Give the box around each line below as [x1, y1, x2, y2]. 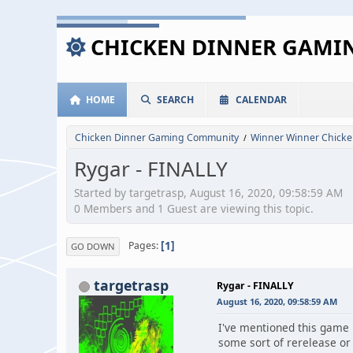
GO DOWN [71, 240, 115, 252]
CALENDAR [236, 93, 287, 106]
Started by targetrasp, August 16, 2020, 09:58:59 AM [74, 184, 343, 200]
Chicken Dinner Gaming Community [75, 131, 239, 144]
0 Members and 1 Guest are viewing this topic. [74, 200, 314, 216]
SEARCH [157, 93, 194, 106]
